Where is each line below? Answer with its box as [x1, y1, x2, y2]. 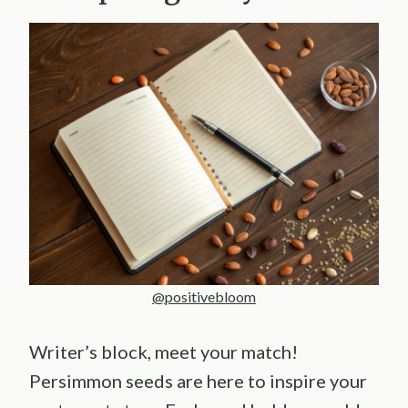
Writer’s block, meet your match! [29, 340, 298, 362]
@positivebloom [152, 287, 256, 305]
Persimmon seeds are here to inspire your [29, 369, 367, 392]
